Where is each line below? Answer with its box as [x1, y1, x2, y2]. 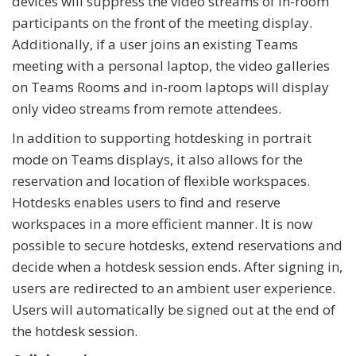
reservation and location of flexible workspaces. [12, 172, 310, 190]
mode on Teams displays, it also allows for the [12, 150, 303, 168]
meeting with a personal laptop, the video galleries [12, 56, 330, 75]
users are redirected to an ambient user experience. [12, 279, 335, 297]
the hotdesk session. [12, 322, 141, 340]
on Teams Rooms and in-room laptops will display [12, 78, 329, 96]
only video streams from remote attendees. [12, 99, 284, 118]
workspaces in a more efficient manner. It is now [12, 215, 312, 233]
